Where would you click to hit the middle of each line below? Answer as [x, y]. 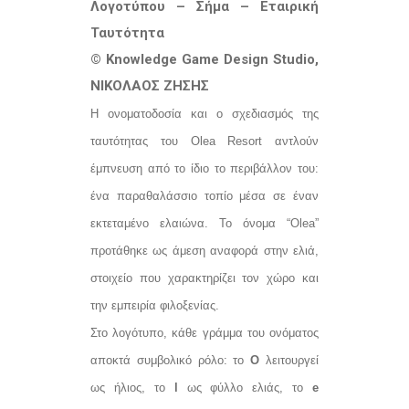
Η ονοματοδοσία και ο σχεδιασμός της [204, 113]
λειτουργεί [289, 360]
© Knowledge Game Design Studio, [204, 59]
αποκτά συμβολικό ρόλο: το [171, 360]
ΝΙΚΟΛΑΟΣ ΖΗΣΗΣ [152, 85]
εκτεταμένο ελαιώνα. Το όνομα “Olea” [204, 223]
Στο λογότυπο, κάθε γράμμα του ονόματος [204, 332]
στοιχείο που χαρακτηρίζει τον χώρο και [204, 278]
